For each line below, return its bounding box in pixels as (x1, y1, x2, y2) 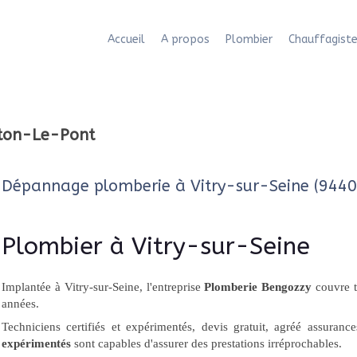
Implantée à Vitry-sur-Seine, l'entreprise (2, 280, 205, 293)
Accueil (108, 33, 145, 46)
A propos (161, 33, 210, 46)
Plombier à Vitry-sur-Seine (2, 232, 310, 261)
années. (2, 297, 39, 310)
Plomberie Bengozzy (204, 280, 312, 293)
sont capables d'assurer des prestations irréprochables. (71, 337, 342, 350)
